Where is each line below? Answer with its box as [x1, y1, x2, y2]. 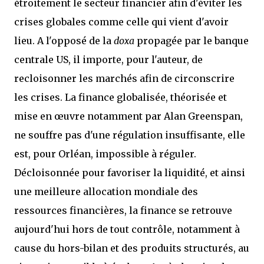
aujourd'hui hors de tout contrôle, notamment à [14, 223, 240, 235]
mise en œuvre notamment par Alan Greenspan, [14, 110, 243, 122]
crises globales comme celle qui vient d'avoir [14, 16, 229, 28]
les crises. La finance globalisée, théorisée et [14, 91, 227, 103]
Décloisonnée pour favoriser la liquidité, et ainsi [14, 167, 245, 179]
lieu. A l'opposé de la [14, 35, 114, 47]
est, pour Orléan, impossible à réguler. [14, 148, 196, 160]
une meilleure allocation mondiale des [14, 186, 198, 197]
